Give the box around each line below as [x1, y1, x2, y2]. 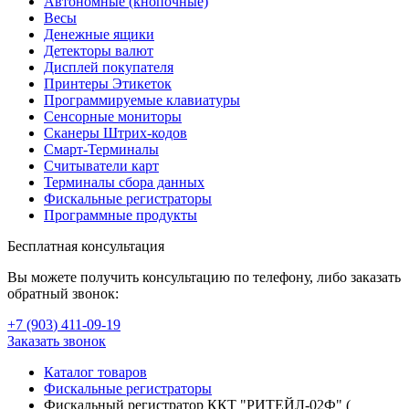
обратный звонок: [7, 286, 119, 301]
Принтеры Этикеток [44, 76, 172, 91]
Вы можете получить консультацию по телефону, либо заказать [7, 269, 401, 285]
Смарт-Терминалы [44, 142, 159, 157]
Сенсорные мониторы [44, 109, 182, 124]
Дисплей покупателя [44, 59, 173, 75]
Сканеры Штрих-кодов [44, 125, 187, 141]
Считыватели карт [44, 158, 159, 173]
